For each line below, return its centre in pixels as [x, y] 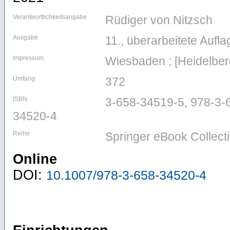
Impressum [28, 58]
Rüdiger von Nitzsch [159, 20]
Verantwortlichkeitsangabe [50, 17]
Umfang [24, 79]
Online [35, 159]
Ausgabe [25, 38]
